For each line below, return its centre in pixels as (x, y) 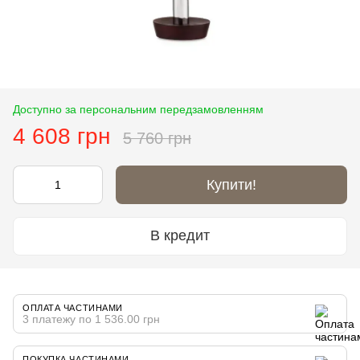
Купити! (231, 184)
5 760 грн (157, 138)
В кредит (180, 236)
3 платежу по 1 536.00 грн (91, 319)
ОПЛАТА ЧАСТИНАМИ (73, 307)
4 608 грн (61, 136)
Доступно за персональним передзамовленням (138, 109)
